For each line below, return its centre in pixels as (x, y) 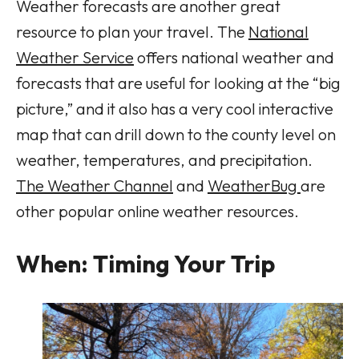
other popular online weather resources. (157, 211)
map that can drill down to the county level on (176, 134)
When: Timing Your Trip (145, 263)
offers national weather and (234, 57)
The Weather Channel (95, 185)
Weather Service (75, 57)
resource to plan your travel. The (132, 31)
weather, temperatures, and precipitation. (164, 159)
